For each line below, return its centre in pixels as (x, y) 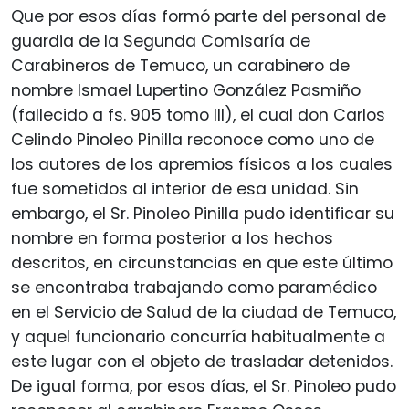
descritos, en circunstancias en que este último (202, 262)
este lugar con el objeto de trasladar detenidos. (202, 361)
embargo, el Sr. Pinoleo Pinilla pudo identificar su (203, 213)
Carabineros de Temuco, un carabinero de (180, 65)
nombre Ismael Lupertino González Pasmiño (186, 90)
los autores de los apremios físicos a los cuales (202, 164)
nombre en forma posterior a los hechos (172, 238)
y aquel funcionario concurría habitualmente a (198, 336)
